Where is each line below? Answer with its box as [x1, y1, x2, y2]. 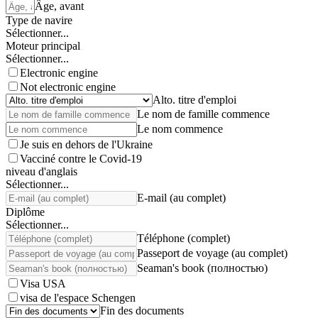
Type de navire [6, 14, 72, 26]
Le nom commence [137, 123, 223, 135]
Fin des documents [100, 305, 184, 317]
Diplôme [6, 206, 45, 218]
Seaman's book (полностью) [137, 262, 268, 274]
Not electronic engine [20, 81, 116, 93]
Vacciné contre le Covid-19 [20, 153, 142, 165]
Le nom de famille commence [137, 108, 270, 120]
